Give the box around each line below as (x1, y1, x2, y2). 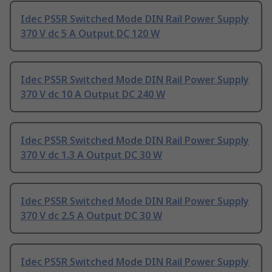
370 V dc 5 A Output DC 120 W (21, 27, 160, 41)
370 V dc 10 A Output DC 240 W (21, 87, 165, 101)
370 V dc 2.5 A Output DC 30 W (21, 209, 162, 223)
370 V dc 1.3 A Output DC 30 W (21, 148, 162, 162)
